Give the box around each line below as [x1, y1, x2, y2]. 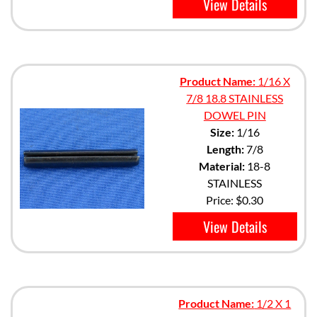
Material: [199, 159, 246, 173]
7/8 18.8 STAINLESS [186, 91, 284, 105]
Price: [206, 193, 236, 207]
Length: [206, 142, 244, 156]
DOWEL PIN [203, 108, 266, 122]
